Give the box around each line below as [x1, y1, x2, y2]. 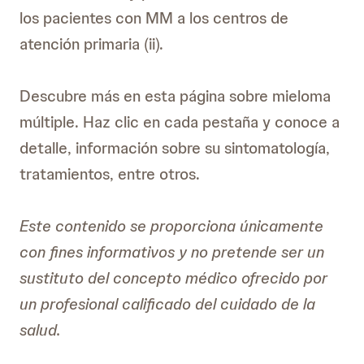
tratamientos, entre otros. [19, 163, 200, 184]
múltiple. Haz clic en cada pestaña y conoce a [19, 111, 340, 132]
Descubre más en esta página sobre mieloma [19, 85, 331, 106]
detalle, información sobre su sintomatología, [19, 137, 330, 158]
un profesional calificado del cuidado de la [19, 293, 315, 314]
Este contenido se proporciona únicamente [19, 215, 323, 236]
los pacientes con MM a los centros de [19, 7, 288, 28]
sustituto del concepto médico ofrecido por [19, 267, 327, 288]
